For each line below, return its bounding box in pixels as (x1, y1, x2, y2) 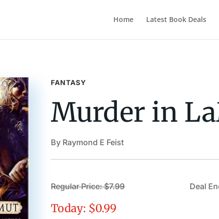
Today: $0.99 (51, 201, 117, 216)
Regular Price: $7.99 (51, 181, 125, 192)
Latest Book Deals (146, 15, 206, 24)
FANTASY (51, 78, 87, 87)
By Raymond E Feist (51, 137, 124, 147)
